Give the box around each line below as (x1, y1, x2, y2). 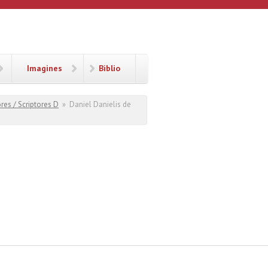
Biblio (99, 63, 120, 74)
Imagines (27, 63, 62, 74)
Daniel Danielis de (69, 99, 131, 109)
